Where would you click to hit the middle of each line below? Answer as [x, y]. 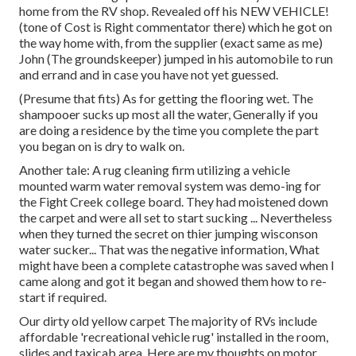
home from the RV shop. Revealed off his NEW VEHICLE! [174, 11]
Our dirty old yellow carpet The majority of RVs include [168, 321]
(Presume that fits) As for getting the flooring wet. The [166, 99]
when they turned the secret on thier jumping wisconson [168, 234]
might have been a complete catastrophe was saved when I [177, 265]
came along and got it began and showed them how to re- [173, 281]
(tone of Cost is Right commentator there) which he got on [176, 27]
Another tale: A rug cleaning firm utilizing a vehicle [155, 170]
